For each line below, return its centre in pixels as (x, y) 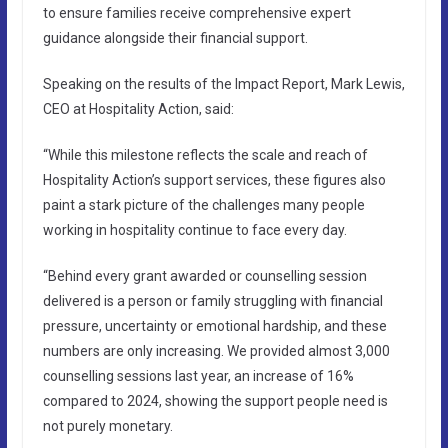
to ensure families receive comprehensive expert (196, 12)
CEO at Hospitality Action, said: (138, 108)
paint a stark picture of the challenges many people (203, 204)
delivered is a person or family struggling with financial (212, 300)
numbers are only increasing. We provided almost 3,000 (216, 350)
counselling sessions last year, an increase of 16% (198, 375)
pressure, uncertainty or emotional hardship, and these (214, 325)
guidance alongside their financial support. (175, 37)
